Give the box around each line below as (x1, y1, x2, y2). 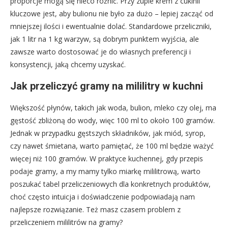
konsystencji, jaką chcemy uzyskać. (10, 59, 126, 69)
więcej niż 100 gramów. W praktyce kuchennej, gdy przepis (10, 153, 203, 163)
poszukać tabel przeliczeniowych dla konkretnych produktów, (10, 179, 211, 189)
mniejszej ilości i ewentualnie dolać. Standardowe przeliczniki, (10, 21, 212, 31)
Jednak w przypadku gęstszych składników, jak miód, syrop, (10, 128, 206, 138)
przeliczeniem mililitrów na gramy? (10, 217, 123, 227)
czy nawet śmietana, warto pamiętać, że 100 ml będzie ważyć (10, 140, 214, 151)
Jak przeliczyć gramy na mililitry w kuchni (10, 79, 203, 92)
